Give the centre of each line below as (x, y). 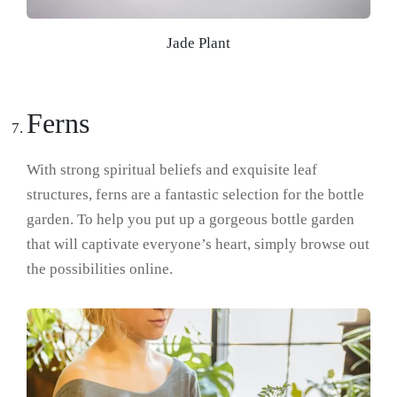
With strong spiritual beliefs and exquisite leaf (172, 170)
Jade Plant (198, 43)
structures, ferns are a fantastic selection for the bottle (195, 195)
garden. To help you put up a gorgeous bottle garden (191, 220)
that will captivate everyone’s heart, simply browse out (198, 245)
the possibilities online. (100, 269)
